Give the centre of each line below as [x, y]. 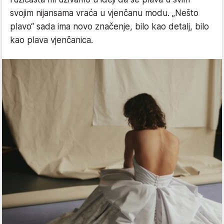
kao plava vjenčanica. [51, 40]
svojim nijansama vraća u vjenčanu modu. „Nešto [104, 13]
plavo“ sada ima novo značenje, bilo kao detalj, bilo [109, 26]
